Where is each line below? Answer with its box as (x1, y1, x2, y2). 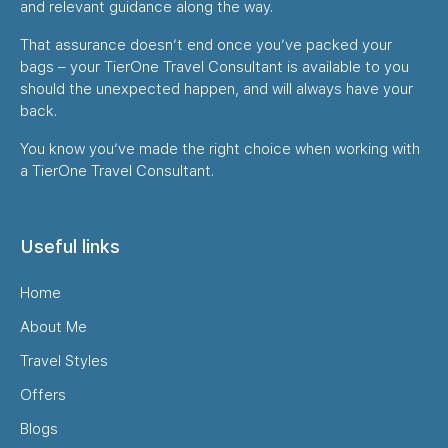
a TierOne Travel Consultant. (20, 161, 214, 180)
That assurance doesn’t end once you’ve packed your (20, 35, 392, 54)
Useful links (20, 235, 120, 257)
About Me (20, 317, 87, 336)
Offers (20, 385, 66, 404)
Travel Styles (20, 351, 108, 370)
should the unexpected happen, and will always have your (20, 79, 413, 98)
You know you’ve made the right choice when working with (20, 139, 420, 158)
